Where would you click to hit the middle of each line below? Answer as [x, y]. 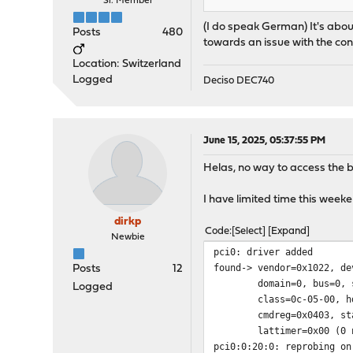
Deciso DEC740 [239, 81]
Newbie [128, 238]
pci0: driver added [264, 252]
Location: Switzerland [127, 65]
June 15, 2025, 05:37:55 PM [265, 141]
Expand [289, 232]
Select [249, 232]
